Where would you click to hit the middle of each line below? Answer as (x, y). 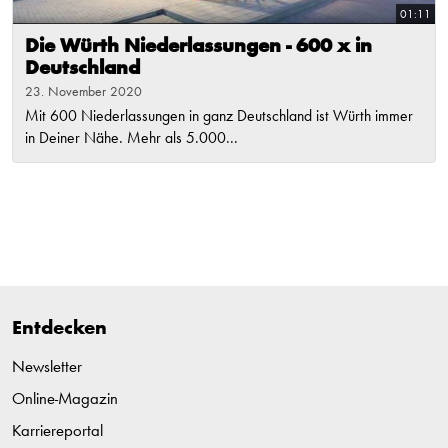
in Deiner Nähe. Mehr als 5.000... (131, 139)
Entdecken (59, 329)
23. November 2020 (83, 92)
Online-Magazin (65, 400)
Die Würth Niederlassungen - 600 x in (198, 47)
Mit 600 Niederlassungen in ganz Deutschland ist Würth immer (219, 117)
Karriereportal (57, 432)
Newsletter (47, 368)
